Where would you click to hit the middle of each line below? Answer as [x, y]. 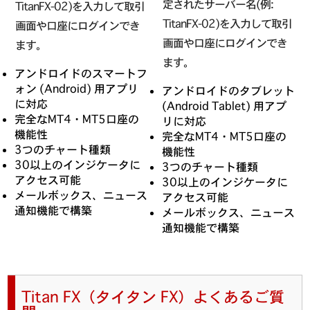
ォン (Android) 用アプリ [77, 89]
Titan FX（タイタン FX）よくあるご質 [153, 297]
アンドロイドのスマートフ [81, 74]
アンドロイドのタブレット [228, 90]
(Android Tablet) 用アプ [224, 106]
